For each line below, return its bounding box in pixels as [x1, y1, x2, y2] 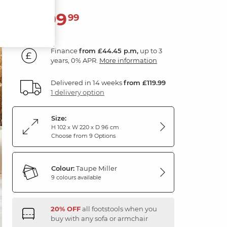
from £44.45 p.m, [79, 47, 138, 55]
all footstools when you [81, 205, 157, 213]
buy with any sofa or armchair [51, 214, 148, 222]
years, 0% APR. [51, 56, 99, 64]
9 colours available [51, 173, 101, 181]
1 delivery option [51, 88, 104, 96]
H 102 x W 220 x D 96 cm [51, 124, 119, 131]
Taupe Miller [74, 164, 117, 172]
